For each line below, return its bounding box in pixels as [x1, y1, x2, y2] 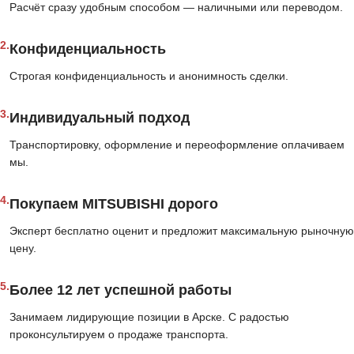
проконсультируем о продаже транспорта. [9, 328, 228, 341]
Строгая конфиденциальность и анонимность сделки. [9, 70, 288, 83]
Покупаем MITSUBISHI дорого [9, 196, 218, 213]
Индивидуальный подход [9, 110, 190, 126]
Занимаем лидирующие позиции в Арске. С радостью [9, 311, 289, 324]
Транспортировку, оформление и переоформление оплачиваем [9, 138, 345, 152]
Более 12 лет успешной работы [9, 282, 232, 299]
